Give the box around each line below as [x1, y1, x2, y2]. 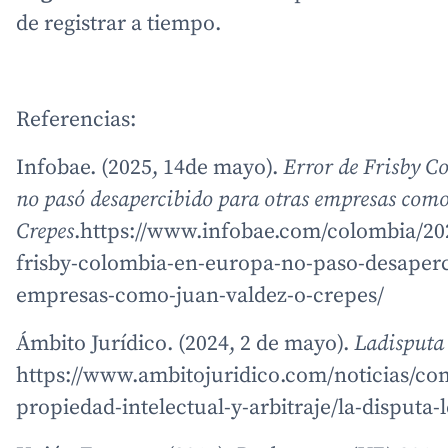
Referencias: [16, 106, 136, 133]
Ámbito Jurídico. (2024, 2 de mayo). [16, 330, 354, 357]
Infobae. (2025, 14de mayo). [16, 154, 283, 181]
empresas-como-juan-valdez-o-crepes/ [16, 282, 384, 309]
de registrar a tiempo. [16, 10, 221, 37]
